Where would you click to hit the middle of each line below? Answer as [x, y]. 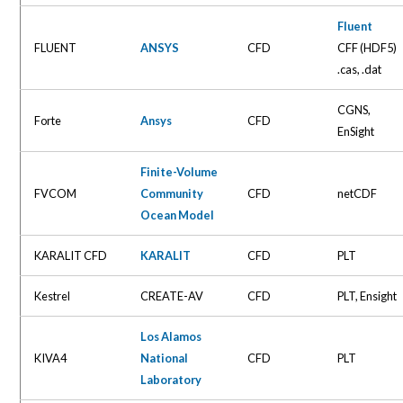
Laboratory [171, 379]
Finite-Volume [179, 171]
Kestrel [53, 296]
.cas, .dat [360, 69]
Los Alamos [171, 336]
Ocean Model [178, 215]
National [165, 358]
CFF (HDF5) [367, 47]
